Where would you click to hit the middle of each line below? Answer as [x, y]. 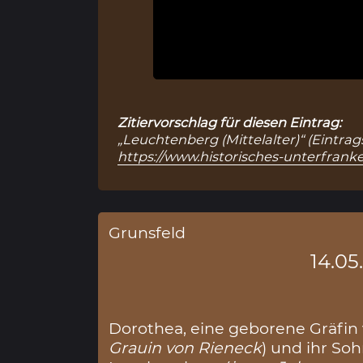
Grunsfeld [147, 233]
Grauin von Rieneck [186, 347]
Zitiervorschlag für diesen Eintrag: [230, 122]
